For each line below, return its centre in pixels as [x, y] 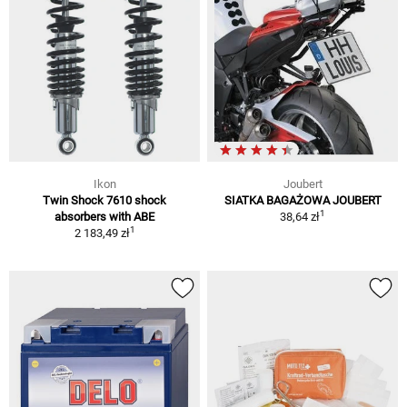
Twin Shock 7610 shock [104, 200]
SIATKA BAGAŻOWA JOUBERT [303, 200]
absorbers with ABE [104, 216]
